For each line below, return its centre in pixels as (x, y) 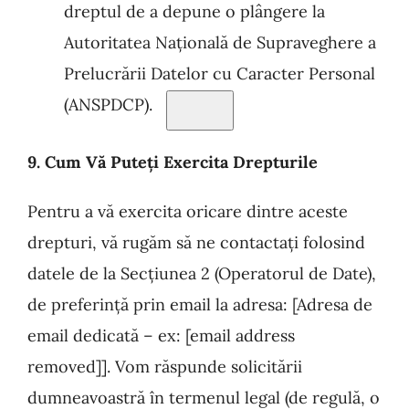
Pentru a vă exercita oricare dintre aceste (188, 211)
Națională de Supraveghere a (263, 42)
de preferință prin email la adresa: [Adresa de (200, 304)
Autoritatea (107, 42)
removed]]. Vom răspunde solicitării (165, 367)
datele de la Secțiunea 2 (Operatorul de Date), (202, 273)
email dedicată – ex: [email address (161, 336)
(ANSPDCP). (108, 105)
